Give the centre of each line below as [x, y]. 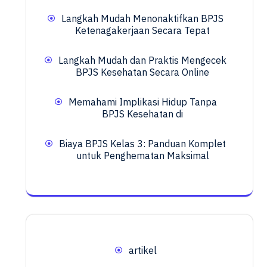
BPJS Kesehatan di [142, 114]
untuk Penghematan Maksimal [142, 156]
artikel [142, 251]
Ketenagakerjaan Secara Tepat [142, 31]
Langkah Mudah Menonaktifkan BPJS [142, 19]
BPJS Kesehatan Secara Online [142, 72]
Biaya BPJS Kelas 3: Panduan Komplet [142, 144]
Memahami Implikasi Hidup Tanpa [142, 102]
